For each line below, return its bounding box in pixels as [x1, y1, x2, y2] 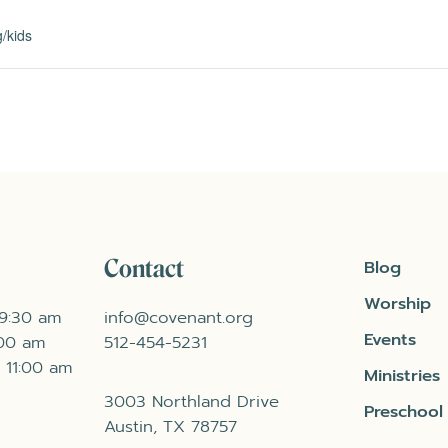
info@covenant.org [103, 304, 253, 330]
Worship [364, 290, 432, 316]
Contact [103, 253, 184, 283]
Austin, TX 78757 [103, 414, 237, 440]
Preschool [364, 398, 444, 424]
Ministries [364, 362, 441, 388]
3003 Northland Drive [103, 389, 279, 415]
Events [364, 326, 417, 352]
